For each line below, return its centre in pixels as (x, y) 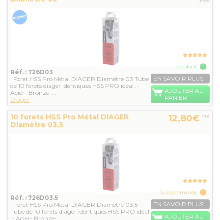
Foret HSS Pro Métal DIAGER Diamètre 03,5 (74, 205)
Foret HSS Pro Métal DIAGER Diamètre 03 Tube (80, 79)
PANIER (176, 98)
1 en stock (186, 67)
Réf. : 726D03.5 (34, 198)
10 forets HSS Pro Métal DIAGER (69, 117)
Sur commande (179, 192)
